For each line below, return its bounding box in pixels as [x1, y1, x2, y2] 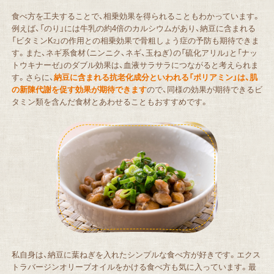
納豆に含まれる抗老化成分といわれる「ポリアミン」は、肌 [53, 70, 257, 83]
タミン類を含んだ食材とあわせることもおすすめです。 [11, 95, 209, 107]
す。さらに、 [11, 70, 54, 83]
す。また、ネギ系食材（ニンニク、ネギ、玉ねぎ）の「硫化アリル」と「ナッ [11, 46, 257, 58]
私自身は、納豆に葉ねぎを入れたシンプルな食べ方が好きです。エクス [11, 248, 261, 260]
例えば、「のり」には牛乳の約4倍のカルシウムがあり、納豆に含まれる [11, 21, 256, 34]
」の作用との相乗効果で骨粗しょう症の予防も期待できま [56, 34, 259, 46]
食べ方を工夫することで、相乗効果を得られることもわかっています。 [11, 9, 261, 21]
